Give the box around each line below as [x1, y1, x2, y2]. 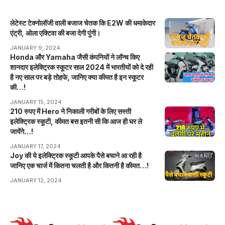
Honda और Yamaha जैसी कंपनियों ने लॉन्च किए [10, 52, 140, 61]
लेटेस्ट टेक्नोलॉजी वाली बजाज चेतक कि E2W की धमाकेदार [10, 18, 155, 27]
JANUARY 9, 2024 [10, 44, 60, 51]
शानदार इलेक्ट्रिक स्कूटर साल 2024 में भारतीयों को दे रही [10, 62, 153, 71]
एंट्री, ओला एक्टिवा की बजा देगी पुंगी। [10, 28, 100, 37]
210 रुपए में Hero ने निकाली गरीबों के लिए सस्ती [10, 106, 131, 116]
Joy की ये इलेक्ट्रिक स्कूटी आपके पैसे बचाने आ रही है [10, 151, 142, 160]
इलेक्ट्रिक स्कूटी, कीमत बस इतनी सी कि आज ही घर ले [10, 117, 142, 126]
